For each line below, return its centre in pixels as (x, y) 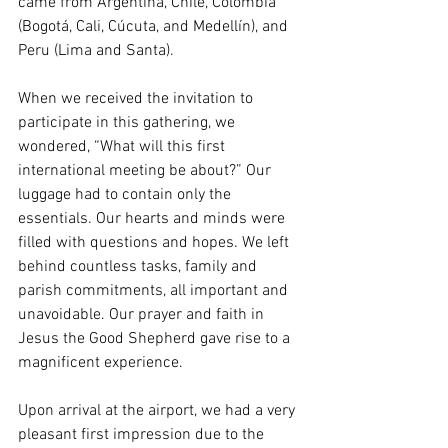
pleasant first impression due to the (143, 435)
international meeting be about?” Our (146, 171)
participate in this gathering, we (128, 123)
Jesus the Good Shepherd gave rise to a (156, 339)
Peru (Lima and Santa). (96, 51)
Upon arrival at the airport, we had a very (158, 411)
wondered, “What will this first (123, 147)
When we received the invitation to (137, 99)
